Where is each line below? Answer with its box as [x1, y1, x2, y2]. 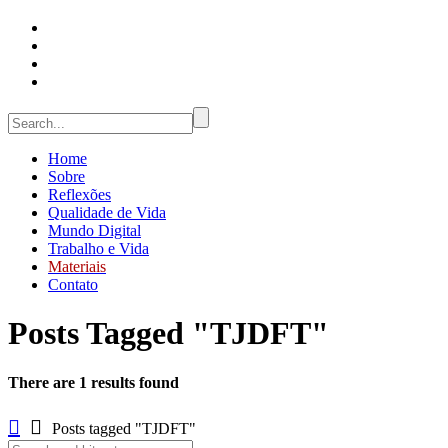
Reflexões [48, 186, 111, 203]
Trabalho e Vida [48, 240, 149, 257]
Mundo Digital [48, 222, 141, 239]
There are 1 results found [8, 373, 179, 391]
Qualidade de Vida [48, 204, 166, 221]
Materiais [48, 258, 106, 275]
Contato [48, 276, 98, 293]
